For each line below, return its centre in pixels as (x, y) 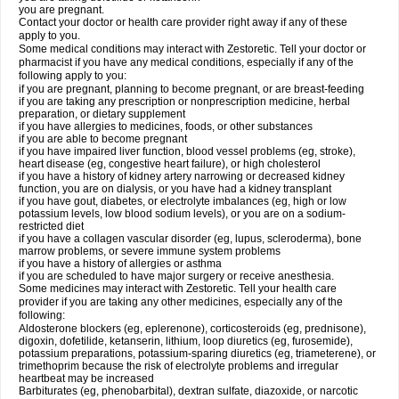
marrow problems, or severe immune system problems (150, 251)
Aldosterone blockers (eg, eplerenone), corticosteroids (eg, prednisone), (192, 329)
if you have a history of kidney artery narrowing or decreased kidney (182, 176)
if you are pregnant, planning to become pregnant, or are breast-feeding (191, 89)
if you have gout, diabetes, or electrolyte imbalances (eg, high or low (183, 201)
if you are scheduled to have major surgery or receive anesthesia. (176, 276)
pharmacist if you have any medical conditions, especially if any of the (186, 62)
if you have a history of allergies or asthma (120, 264)
